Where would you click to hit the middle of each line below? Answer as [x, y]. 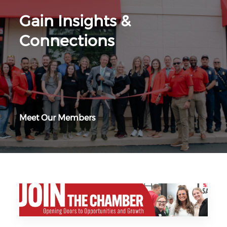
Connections [67, 41]
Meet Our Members [57, 118]
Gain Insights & [75, 21]
